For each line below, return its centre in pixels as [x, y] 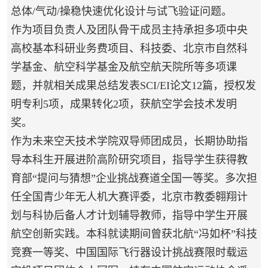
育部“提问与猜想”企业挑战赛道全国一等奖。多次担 [134, 179]
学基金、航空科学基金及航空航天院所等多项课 [124, 67]
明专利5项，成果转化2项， [75, 104]
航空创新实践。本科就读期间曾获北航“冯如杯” [123, 234]
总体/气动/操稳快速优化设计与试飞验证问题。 [121, 12]
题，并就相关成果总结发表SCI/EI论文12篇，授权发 [133, 86]
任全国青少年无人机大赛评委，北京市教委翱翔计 [129, 197]
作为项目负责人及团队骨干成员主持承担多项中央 [129, 30]
